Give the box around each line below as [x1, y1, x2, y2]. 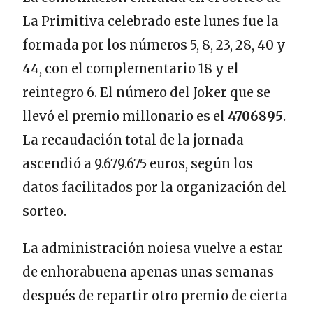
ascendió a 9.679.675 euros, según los [22, 156, 253, 173]
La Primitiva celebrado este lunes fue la [22, 13, 279, 30]
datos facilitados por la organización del [22, 180, 286, 196]
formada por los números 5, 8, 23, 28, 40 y [22, 37, 286, 54]
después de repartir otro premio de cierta [22, 288, 288, 305]
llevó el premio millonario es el [22, 108, 228, 125]
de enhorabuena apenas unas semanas [22, 264, 274, 281]
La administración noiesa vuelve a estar [22, 240, 283, 257]
